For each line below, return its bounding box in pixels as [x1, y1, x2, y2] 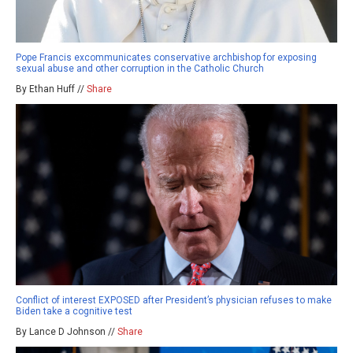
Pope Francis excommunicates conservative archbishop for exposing [16, 52, 317, 64]
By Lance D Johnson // [16, 325, 117, 337]
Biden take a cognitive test [16, 305, 132, 317]
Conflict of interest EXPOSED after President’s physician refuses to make [16, 294, 332, 306]
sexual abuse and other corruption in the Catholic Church [16, 63, 264, 75]
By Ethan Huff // [16, 84, 87, 95]
